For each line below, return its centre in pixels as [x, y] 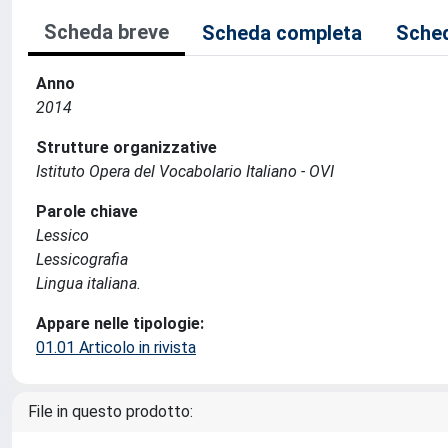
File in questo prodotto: [110, 411]
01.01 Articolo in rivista [116, 347]
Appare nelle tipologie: [120, 323]
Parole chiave [87, 211]
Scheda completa [282, 33]
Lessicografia [82, 259]
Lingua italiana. [88, 283]
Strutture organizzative [126, 147]
